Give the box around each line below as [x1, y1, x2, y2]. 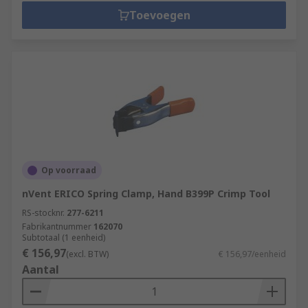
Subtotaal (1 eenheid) [22, 232, 105, 243]
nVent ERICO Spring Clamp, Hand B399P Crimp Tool [22, 187, 270, 200]
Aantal [22, 262, 59, 277]
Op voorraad [41, 164, 96, 176]
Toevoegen [129, 8, 190, 23]
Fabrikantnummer [22, 221, 91, 232]
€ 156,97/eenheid [219, 248, 286, 260]
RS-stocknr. [22, 207, 65, 219]
